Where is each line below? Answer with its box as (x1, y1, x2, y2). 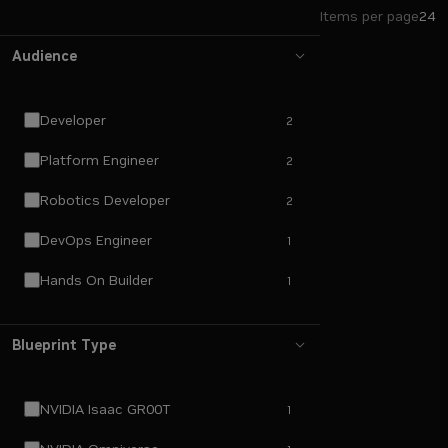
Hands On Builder (40, 271, 153, 289)
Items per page (320, 7, 419, 26)
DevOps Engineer (40, 231, 152, 249)
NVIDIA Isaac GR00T (40, 400, 170, 418)
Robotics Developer (40, 191, 170, 209)
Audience (12, 47, 77, 65)
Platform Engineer (40, 151, 159, 169)
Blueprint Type (12, 336, 116, 354)
